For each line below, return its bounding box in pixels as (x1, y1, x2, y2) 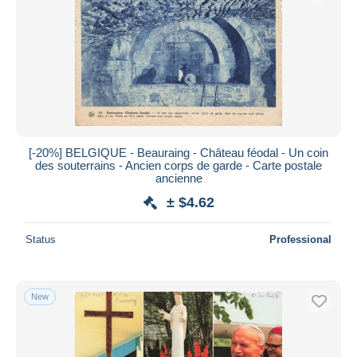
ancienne (155, 171, 202, 185)
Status (25, 233, 56, 245)
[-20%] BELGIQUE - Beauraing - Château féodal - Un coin (29, 145, 328, 159)
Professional (269, 233, 331, 245)
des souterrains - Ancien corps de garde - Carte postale (35, 158, 322, 172)
